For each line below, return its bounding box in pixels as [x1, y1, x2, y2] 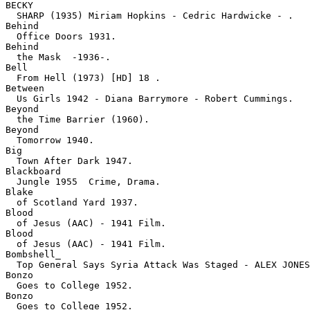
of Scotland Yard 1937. [6, 197, 138, 208]
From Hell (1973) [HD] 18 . [6, 73, 161, 83]
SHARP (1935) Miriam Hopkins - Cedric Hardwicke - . [6, 10, 293, 21]
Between [6, 83, 44, 93]
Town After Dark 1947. [6, 156, 133, 166]
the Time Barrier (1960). [6, 114, 149, 125]
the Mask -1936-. [6, 52, 111, 62]
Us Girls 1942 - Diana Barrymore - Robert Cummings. [6, 93, 293, 104]
